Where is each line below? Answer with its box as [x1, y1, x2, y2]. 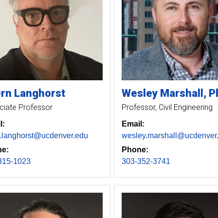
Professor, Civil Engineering [121, 102, 213, 112]
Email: [121, 119, 145, 128]
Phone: [121, 145, 148, 154]
